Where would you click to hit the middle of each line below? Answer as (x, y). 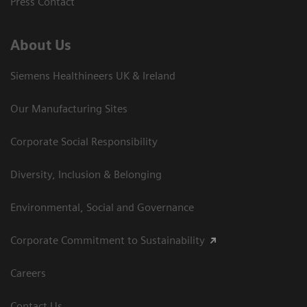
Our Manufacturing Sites (69, 109)
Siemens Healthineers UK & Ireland (93, 76)
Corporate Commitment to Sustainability (108, 241)
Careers (28, 273)
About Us (41, 46)
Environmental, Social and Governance (102, 208)
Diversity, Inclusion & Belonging (86, 175)
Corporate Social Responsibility (84, 142)
